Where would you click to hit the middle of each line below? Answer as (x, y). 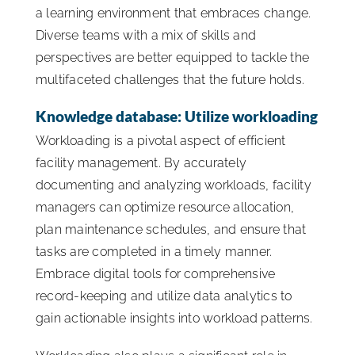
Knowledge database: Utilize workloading (177, 116)
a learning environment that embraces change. (174, 13)
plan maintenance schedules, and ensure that (171, 229)
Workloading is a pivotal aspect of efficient (161, 140)
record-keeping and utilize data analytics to (164, 296)
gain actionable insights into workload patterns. (174, 318)
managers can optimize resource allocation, (165, 207)
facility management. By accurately (141, 162)
